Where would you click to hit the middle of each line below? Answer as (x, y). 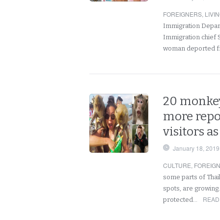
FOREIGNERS (182, 14)
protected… (181, 200)
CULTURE (177, 165)
